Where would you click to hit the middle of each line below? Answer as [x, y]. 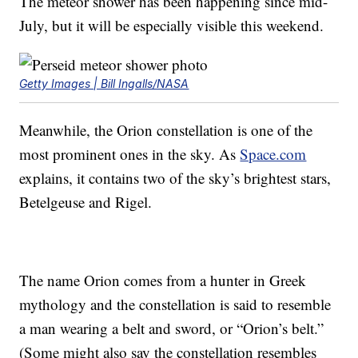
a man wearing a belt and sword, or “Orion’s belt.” [172, 328]
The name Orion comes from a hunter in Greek [163, 280]
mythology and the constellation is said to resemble [175, 304]
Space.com [273, 154]
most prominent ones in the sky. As [130, 154]
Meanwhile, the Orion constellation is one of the [166, 130]
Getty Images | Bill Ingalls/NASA [104, 84]
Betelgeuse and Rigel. [86, 202]
